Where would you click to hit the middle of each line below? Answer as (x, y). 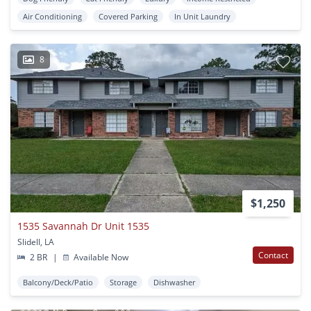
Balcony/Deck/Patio (58, 283)
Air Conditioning (52, 17)
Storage (123, 283)
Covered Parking (128, 17)
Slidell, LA (36, 242)
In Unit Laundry (202, 17)
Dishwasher (174, 283)
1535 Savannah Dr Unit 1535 (83, 226)
